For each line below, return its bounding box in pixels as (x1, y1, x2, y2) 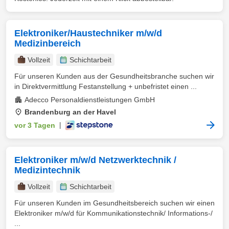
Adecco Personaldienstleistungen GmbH (25, 96, 155, 104)
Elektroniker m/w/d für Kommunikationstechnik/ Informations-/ (14, 209, 213, 217)
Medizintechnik (14, 165, 80, 175)
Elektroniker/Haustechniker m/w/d (14, 28, 162, 38)
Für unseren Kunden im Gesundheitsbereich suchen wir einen (14, 199, 215, 207)
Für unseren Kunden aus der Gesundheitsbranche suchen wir (14, 72, 214, 80)
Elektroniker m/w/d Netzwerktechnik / (14, 155, 176, 165)
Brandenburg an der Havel (25, 108, 116, 116)
